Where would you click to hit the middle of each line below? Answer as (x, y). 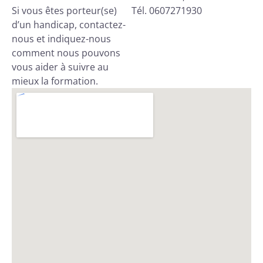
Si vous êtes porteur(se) (64, 10)
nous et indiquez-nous (61, 38)
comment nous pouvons (66, 53)
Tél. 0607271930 (167, 10)
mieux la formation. (55, 81)
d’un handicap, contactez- (69, 24)
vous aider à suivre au (60, 67)
